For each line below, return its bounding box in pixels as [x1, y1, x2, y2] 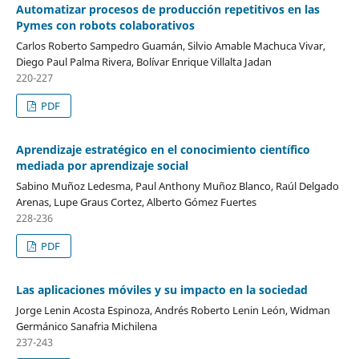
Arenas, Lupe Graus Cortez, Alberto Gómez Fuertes [15, 195, 256, 210]
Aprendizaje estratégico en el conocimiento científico [15, 142, 310, 158]
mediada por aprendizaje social [15, 158, 188, 174]
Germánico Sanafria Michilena [15, 319, 157, 334]
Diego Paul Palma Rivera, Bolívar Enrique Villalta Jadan [15, 54, 272, 70]
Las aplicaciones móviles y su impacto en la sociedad [15, 282, 308, 298]
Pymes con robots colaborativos [15, 18, 195, 34]
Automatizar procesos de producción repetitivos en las [15, 2, 320, 18]
